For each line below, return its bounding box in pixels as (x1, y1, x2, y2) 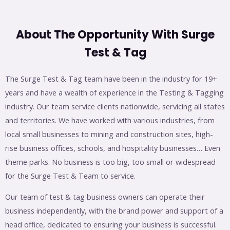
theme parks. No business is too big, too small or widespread (5, 156, 216, 167)
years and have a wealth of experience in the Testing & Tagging (5, 87, 224, 98)
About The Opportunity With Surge (15, 26, 215, 43)
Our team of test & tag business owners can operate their (5, 191, 205, 202)
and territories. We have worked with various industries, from (5, 114, 215, 125)
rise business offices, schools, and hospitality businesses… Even (5, 142, 220, 153)
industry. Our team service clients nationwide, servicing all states (5, 101, 225, 111)
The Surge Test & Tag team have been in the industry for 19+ (5, 73, 217, 84)
